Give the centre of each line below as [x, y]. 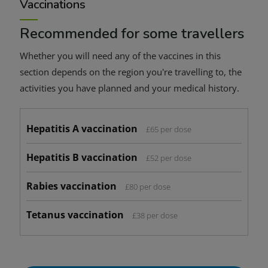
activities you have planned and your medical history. [130, 88]
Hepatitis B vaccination [83, 158]
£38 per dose [155, 216]
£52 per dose [169, 158]
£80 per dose [148, 187]
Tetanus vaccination [76, 215]
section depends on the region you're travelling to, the [131, 72]
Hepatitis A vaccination [83, 129]
